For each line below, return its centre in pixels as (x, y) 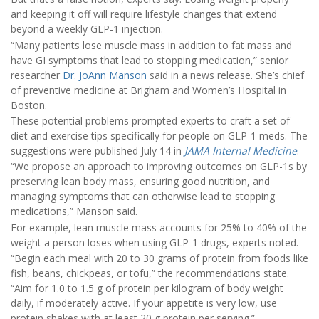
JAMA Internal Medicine (241, 151)
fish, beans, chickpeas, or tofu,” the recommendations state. (150, 273)
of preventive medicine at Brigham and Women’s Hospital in (148, 90)
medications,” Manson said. (74, 211)
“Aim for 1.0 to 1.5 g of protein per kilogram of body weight (147, 288)
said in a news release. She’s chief (225, 75)
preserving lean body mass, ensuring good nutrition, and (140, 182)
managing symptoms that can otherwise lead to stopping (143, 197)
